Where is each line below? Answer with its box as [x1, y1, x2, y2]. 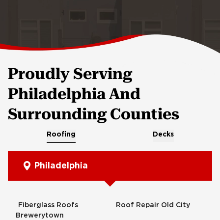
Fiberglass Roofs [18, 201, 78, 209]
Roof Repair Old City [115, 201, 190, 209]
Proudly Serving [8, 64, 132, 83]
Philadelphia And [8, 84, 140, 103]
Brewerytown [16, 212, 64, 219]
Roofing [46, 131, 76, 138]
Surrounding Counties [8, 105, 179, 123]
